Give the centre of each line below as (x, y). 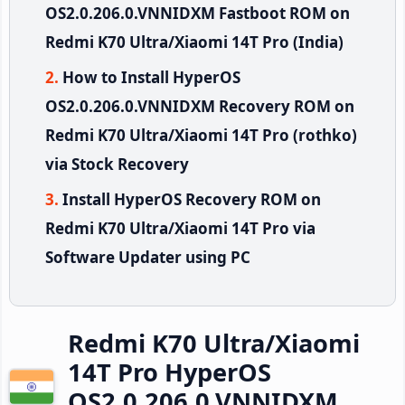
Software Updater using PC (148, 257)
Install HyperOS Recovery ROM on (192, 199)
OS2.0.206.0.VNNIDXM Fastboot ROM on (198, 13)
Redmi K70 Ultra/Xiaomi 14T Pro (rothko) (201, 135)
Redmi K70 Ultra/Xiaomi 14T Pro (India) (194, 42)
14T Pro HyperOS (170, 372)
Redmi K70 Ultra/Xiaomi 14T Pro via (180, 228)
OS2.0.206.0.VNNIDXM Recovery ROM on (200, 106)
